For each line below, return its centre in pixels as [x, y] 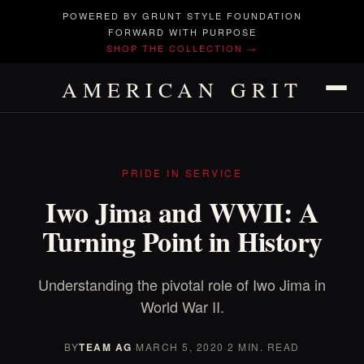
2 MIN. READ [264, 347]
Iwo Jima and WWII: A [182, 212]
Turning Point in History [182, 241]
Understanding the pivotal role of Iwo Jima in [182, 284]
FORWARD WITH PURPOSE [182, 32]
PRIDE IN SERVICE [182, 173]
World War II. [182, 306]
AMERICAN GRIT [182, 89]
